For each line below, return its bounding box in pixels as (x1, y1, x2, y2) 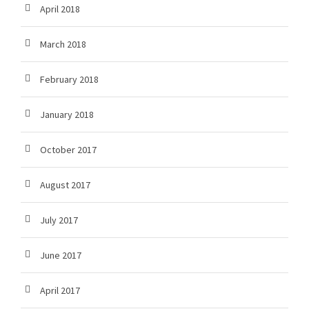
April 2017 (40, 284, 80, 297)
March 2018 (40, 38, 86, 51)
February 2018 (40, 73, 99, 86)
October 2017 (40, 143, 97, 157)
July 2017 (40, 214, 78, 227)
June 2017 (40, 249, 81, 262)
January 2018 (40, 108, 94, 121)
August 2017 (40, 179, 90, 192)
